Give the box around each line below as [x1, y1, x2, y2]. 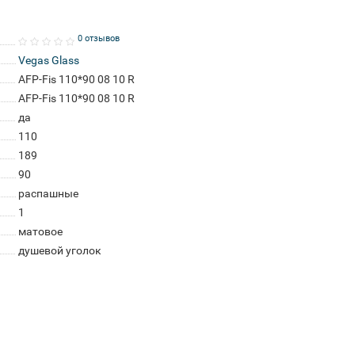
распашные [17, 187, 78, 200]
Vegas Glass [17, 54, 79, 67]
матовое [17, 225, 63, 238]
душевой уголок [17, 244, 101, 257]
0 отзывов [77, 32, 120, 44]
